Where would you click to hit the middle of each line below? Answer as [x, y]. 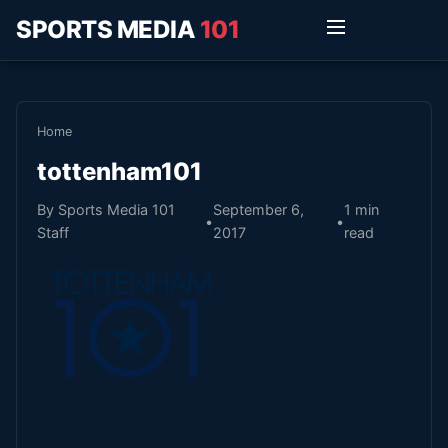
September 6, [258, 209]
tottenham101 [119, 171]
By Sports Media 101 [106, 209]
